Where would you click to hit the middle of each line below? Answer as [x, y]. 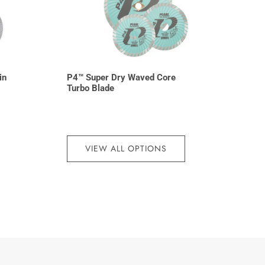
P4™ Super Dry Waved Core [121, 78]
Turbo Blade [90, 88]
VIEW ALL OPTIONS [126, 148]
